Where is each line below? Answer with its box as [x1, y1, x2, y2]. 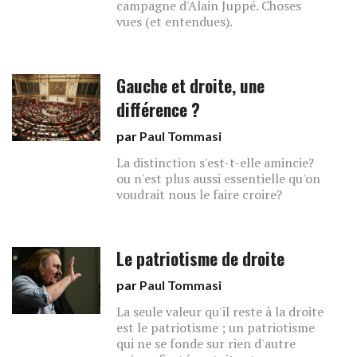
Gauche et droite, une [116, 73, 265, 98]
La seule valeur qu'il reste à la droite [116, 303, 324, 320]
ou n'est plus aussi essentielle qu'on [116, 170, 321, 187]
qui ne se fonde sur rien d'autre [116, 335, 296, 352]
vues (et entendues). [116, 13, 233, 30]
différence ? [116, 97, 201, 122]
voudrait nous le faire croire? [116, 186, 283, 203]
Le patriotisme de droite [116, 246, 285, 271]
